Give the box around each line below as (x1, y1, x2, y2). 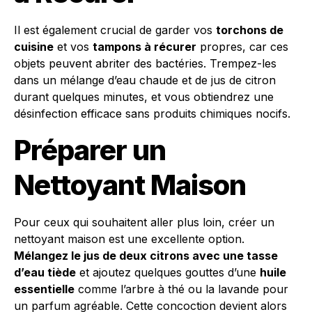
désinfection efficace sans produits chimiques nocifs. (14, 107, 290, 120)
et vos (54, 40, 93, 54)
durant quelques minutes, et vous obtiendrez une (14, 90, 274, 104)
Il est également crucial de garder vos (14, 23, 216, 37)
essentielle (14, 282, 75, 296)
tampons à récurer (93, 40, 196, 54)
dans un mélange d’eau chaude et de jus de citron (14, 73, 276, 87)
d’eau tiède (14, 265, 76, 279)
